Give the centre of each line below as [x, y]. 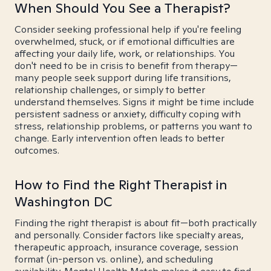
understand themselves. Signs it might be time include [134, 102]
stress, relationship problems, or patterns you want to [133, 126]
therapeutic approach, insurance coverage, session [126, 247]
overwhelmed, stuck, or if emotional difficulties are [125, 41]
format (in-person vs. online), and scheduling [114, 259]
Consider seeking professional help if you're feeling [128, 29]
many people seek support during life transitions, [123, 78]
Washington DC [64, 201]
